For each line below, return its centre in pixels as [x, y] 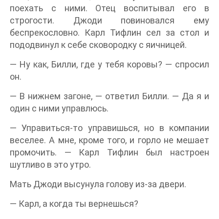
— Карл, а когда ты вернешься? [74, 204]
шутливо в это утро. [50, 165]
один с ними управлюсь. [59, 109]
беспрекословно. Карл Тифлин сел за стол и [109, 33]
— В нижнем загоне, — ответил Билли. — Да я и [109, 96]
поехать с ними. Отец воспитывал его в [109, 8]
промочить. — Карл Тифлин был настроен [109, 153]
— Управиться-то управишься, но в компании [109, 128]
